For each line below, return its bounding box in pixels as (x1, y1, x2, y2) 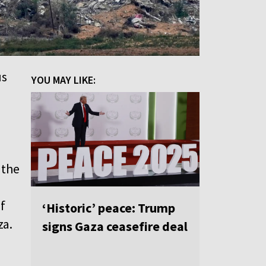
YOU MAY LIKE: (31, 72, 96, 87)
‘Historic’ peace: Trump (42, 199, 175, 217)
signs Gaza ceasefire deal (42, 218, 188, 235)
